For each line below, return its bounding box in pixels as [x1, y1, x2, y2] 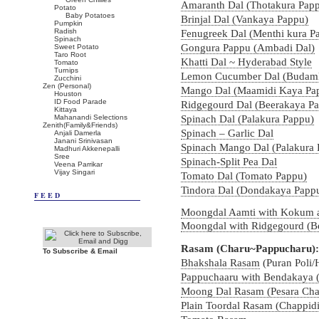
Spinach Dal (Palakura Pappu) [181, 113, 314, 125]
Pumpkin [54, 19, 83, 27]
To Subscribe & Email [43, 247, 117, 255]
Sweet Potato [54, 43, 99, 51]
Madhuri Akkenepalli [54, 145, 120, 152]
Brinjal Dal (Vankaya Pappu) [181, 14, 308, 25]
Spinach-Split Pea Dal [181, 156, 277, 167]
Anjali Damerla [54, 129, 101, 137]
